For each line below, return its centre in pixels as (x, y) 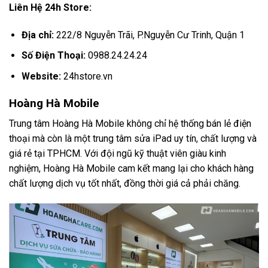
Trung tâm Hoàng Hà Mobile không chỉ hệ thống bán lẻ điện (130, 124)
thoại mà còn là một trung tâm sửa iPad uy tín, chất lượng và (133, 139)
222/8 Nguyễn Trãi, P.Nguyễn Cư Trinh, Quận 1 (149, 35)
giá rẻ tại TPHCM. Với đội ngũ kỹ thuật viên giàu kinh (118, 154)
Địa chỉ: (37, 35)
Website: (41, 76)
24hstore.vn (86, 76)
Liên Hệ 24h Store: (50, 7)
